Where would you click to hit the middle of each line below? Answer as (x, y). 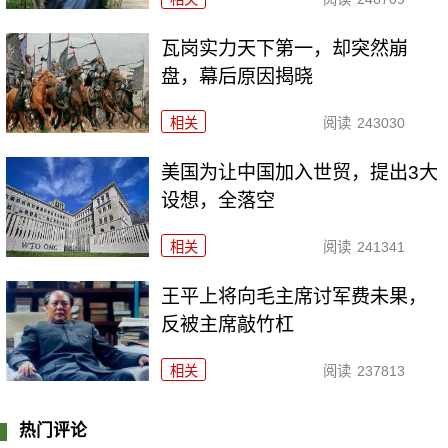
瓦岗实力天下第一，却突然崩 (285, 49)
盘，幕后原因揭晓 (237, 77)
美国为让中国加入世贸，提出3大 (300, 173)
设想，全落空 (218, 201)
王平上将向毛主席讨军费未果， (294, 297)
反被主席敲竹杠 (228, 325)
